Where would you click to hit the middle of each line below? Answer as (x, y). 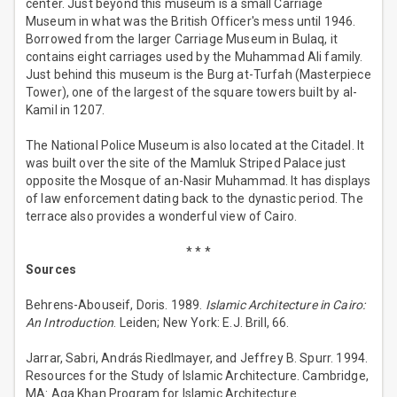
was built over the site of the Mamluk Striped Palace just (186, 163)
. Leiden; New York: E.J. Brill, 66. (202, 323)
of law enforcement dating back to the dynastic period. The (195, 199)
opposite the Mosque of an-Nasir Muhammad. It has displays (198, 181)
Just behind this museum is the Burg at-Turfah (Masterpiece (198, 75)
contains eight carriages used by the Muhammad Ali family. (195, 57)
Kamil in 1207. (66, 110)
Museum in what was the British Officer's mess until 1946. (191, 22)
